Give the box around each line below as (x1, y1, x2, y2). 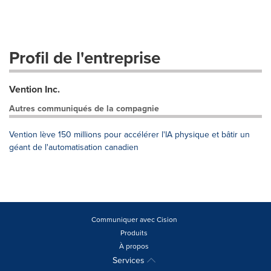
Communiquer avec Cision (91, 214, 177, 224)
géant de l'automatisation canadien (9, 141, 139, 153)
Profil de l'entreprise (9, 45, 160, 70)
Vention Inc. (9, 82, 60, 96)
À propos (119, 241, 149, 251)
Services (113, 254, 147, 266)
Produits (120, 227, 148, 238)
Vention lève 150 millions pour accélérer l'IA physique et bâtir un (9, 128, 250, 140)
